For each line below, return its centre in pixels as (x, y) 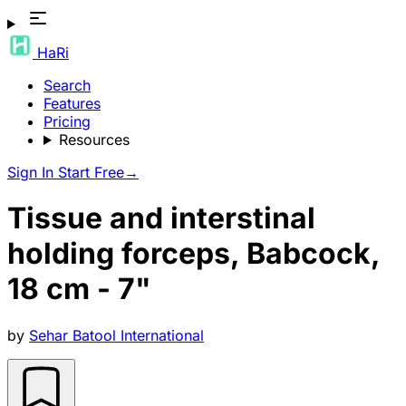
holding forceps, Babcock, (193, 254)
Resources (94, 140)
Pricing (67, 121)
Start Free (91, 172)
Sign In (33, 172)
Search (67, 85)
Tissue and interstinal (161, 218)
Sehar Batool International (116, 335)
